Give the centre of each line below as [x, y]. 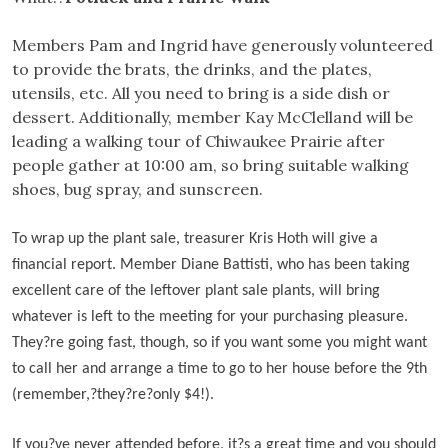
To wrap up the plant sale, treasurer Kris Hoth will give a [195, 239]
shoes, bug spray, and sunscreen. [137, 189]
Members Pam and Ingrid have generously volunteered [222, 45]
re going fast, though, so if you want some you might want [238, 343]
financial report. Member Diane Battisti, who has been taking [211, 265]
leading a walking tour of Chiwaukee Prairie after [198, 141]
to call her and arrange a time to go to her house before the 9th [219, 369]
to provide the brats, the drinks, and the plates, [192, 69]
